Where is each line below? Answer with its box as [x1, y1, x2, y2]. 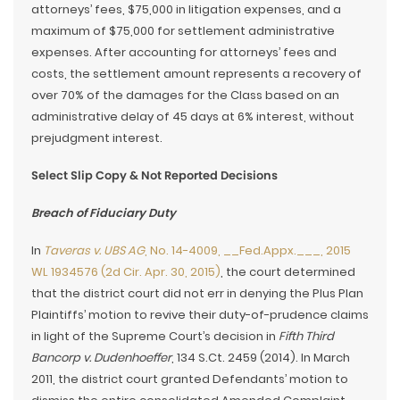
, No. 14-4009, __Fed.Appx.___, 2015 [145, 242, 351, 259]
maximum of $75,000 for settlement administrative [31, 22, 335, 39]
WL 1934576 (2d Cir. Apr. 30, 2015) [31, 263, 221, 280]
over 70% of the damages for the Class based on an [31, 87, 339, 104]
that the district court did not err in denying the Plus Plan [31, 285, 363, 302]
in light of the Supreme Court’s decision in [31, 328, 279, 345]
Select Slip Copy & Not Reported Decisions [31, 167, 278, 184]
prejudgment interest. [31, 129, 162, 146]
